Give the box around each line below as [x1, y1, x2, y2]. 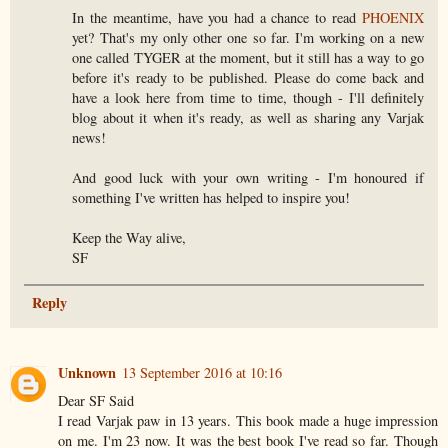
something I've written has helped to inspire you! [72, 188, 351, 208]
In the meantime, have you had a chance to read [72, 8, 362, 28]
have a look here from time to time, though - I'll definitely [72, 88, 424, 108]
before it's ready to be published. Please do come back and [72, 68, 424, 88]
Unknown [58, 362, 116, 384]
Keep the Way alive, [72, 228, 187, 248]
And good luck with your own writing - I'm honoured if [72, 168, 424, 188]
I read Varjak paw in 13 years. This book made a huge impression [58, 411, 438, 431]
